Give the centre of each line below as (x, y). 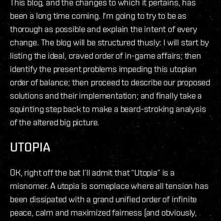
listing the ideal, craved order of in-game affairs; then (106, 55)
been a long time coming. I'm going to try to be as (98, 15)
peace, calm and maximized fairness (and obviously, (104, 212)
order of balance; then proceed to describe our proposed (110, 82)
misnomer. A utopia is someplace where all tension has (109, 185)
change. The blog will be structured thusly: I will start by (110, 42)
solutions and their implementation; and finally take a (106, 95)
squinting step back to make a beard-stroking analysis (108, 109)
